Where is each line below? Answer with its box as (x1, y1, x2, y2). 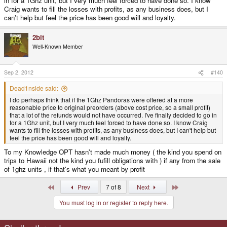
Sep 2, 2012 (4, 68, 33, 77)
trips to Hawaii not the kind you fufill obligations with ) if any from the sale (4, 156, 220, 166)
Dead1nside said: (10, 84, 58, 93)
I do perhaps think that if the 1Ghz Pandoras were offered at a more (10, 95, 193, 104)
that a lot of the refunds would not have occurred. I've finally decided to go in (10, 110, 217, 120)
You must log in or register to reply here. (59, 198, 168, 207)
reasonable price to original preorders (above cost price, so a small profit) (10, 103, 210, 112)
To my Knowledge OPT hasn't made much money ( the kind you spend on (4, 147, 221, 157)
